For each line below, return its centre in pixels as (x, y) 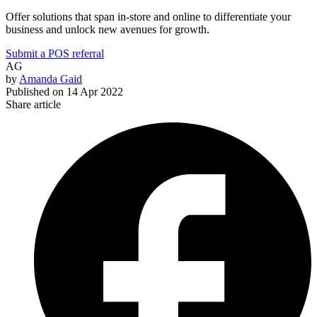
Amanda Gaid (51, 79)
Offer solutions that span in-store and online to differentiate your (148, 17)
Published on (35, 92)
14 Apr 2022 (95, 92)
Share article (33, 105)
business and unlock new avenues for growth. (108, 30)
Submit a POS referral (55, 54)
